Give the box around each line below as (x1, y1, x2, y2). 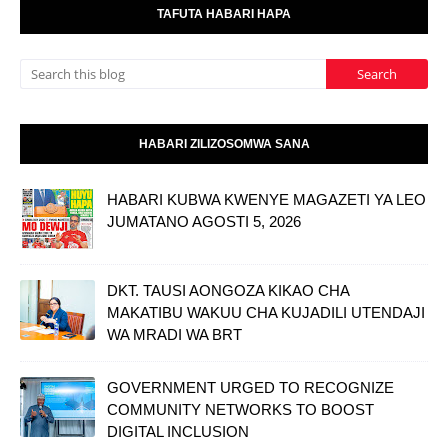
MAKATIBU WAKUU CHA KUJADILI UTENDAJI (107, 304, 425, 322)
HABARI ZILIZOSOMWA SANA (138, 137, 310, 152)
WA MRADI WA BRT (107, 326, 242, 344)
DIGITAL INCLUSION (107, 423, 249, 441)
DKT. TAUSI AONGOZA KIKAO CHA (107, 282, 349, 300)
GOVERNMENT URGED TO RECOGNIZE (107, 379, 394, 397)
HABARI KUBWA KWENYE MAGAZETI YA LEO (107, 191, 426, 209)
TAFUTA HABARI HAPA (157, 7, 291, 22)
